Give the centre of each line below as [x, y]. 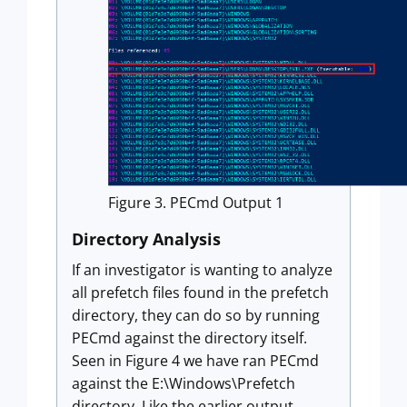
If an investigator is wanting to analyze [202, 269]
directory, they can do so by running [196, 315]
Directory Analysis [146, 238]
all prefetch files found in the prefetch [200, 292]
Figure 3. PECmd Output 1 [196, 202]
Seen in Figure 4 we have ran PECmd [195, 360]
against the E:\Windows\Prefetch [184, 383]
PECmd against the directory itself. [189, 338]
